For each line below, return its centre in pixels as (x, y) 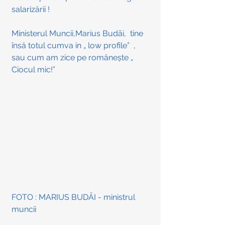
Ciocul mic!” (33, 70)
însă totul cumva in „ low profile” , (75, 45)
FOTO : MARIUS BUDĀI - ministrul (74, 197)
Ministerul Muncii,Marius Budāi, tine (78, 33)
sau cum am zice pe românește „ (73, 58)
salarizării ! (33, 9)
